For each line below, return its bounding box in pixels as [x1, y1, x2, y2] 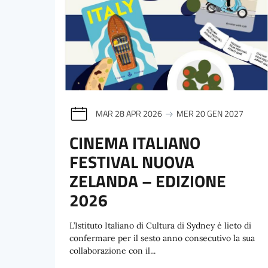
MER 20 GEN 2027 [176, 106, 243, 120]
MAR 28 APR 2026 [95, 106, 162, 120]
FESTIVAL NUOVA [69, 149, 194, 175]
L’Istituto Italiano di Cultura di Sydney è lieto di [69, 220, 251, 232]
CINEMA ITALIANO [69, 130, 200, 156]
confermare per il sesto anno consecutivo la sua [69, 233, 255, 244]
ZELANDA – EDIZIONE [69, 168, 226, 194]
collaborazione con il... [69, 245, 156, 257]
